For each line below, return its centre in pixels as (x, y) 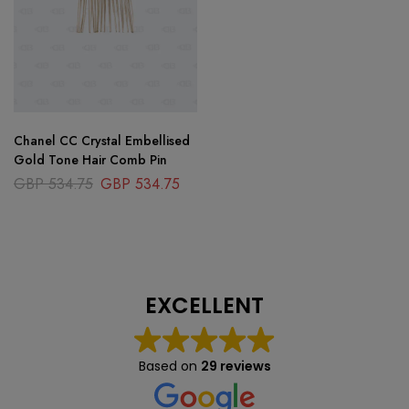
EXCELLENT (204, 306)
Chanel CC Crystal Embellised (102, 141)
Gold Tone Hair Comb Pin (90, 160)
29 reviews (236, 367)
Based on (169, 367)
